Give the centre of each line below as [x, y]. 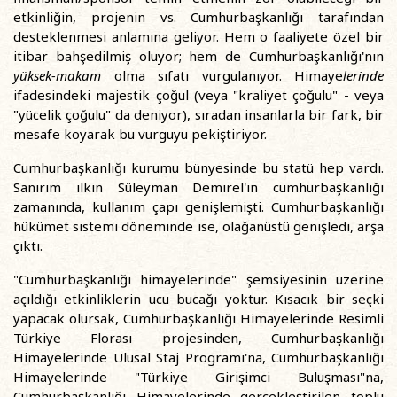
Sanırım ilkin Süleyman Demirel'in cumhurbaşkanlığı [198, 187]
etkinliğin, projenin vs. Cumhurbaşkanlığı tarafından [198, 17]
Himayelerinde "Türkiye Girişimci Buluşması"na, [198, 377]
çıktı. [28, 245]
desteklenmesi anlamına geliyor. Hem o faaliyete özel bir [198, 36]
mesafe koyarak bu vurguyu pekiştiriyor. [140, 134]
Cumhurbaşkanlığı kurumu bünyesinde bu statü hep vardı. [198, 167]
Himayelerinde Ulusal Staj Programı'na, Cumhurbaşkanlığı [198, 357]
